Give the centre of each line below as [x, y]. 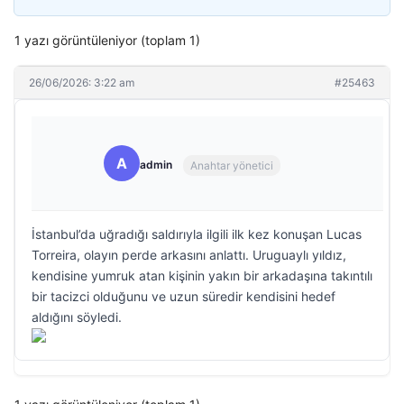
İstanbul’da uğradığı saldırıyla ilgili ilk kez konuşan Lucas [197, 234]
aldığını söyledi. [77, 317]
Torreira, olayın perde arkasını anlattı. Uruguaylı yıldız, [189, 255]
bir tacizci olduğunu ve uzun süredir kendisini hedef [184, 296]
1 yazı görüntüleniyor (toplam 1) [107, 40]
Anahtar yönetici [232, 165]
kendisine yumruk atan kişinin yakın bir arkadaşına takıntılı [202, 275]
